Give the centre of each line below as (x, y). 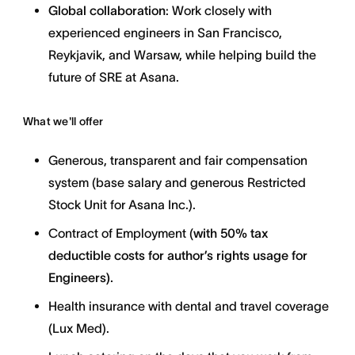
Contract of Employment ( (120, 233)
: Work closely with (218, 10)
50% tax (244, 233)
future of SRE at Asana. (113, 77)
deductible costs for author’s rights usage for (177, 255)
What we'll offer (63, 121)
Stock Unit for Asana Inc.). (122, 204)
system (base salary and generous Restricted (177, 182)
